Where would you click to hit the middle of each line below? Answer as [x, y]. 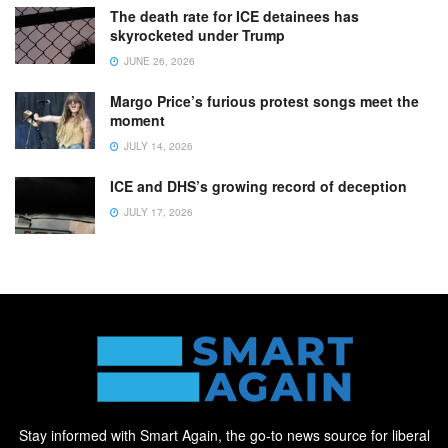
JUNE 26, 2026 [158, 60]
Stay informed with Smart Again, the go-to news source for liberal [224, 434]
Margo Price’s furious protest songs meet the [264, 100]
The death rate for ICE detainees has [234, 15]
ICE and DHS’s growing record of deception [258, 185]
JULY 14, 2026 [157, 145]
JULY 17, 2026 [157, 211]
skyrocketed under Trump [197, 34]
